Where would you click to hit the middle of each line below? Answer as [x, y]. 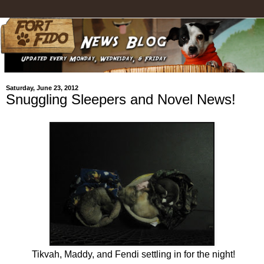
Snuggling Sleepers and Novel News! [121, 100]
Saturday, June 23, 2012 [42, 88]
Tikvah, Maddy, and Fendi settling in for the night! [132, 255]
